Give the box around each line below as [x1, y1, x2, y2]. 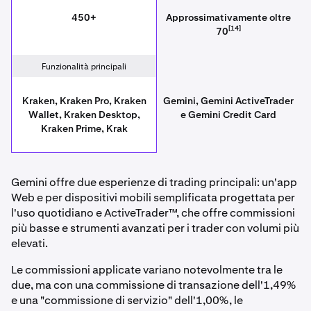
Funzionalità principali [42, 61, 126, 73]
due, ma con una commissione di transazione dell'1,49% [11, 278, 296, 293]
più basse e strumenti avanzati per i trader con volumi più [11, 221, 299, 236]
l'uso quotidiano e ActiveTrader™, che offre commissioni [11, 205, 295, 221]
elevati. [11, 236, 50, 251]
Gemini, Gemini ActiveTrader [163, 94, 294, 108]
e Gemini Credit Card [180, 108, 276, 121]
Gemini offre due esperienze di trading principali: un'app [11, 175, 297, 190]
